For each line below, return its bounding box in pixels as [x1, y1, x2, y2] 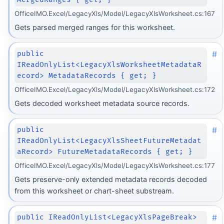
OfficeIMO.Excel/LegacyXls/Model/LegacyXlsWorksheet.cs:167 [14, 9, 215, 18]
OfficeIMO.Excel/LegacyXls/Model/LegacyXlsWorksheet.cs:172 [14, 85, 215, 94]
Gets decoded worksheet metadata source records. [14, 98, 189, 107]
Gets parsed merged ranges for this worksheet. [14, 22, 175, 31]
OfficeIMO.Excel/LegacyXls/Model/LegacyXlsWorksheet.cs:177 [14, 161, 215, 170]
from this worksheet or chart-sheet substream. [14, 186, 174, 195]
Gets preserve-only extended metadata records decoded [14, 174, 207, 183]
